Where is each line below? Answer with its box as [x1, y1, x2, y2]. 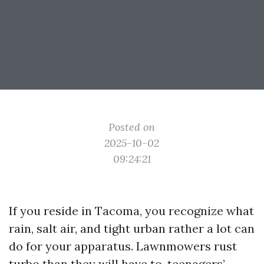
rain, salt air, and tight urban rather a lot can [9, 221, 255, 236]
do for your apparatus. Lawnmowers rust [9, 239, 237, 253]
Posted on [108, 120, 156, 134]
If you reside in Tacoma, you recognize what [9, 203, 254, 218]
